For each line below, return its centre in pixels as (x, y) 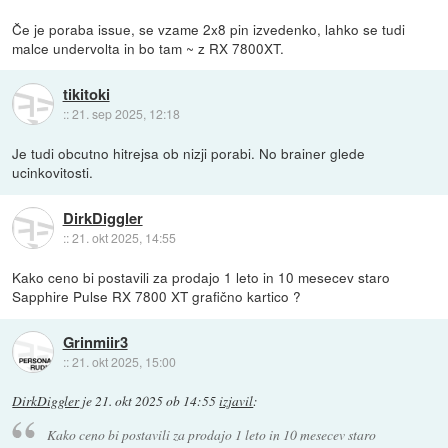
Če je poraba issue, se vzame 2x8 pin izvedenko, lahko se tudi (209, 29)
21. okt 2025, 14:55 (123, 237)
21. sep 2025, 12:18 (125, 113)
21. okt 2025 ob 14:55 (156, 401)
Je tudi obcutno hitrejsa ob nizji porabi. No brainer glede (189, 153)
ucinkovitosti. (53, 172)
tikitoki (86, 93)
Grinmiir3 (95, 341)
